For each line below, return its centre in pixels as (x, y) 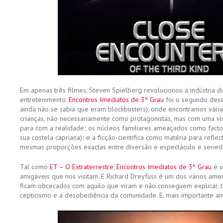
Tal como (35, 167)
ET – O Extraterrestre (82, 167)
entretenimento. (44, 99)
